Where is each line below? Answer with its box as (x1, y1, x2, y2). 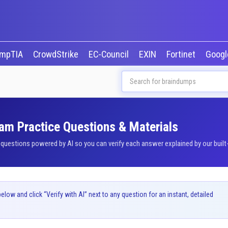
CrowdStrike (33, 49, 80, 60)
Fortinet (166, 49, 197, 60)
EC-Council (88, 49, 131, 60)
